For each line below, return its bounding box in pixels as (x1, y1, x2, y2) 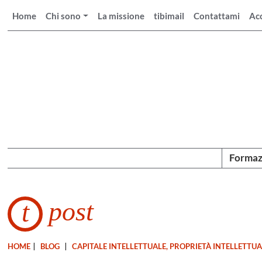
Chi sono (46, 11, 81, 21)
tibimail (154, 11, 185, 21)
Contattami (194, 11, 240, 21)
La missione (98, 11, 145, 21)
